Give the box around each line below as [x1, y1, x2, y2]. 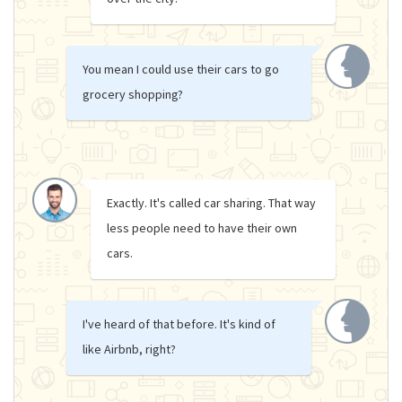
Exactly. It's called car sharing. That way [107, 194, 316, 211]
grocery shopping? [82, 85, 183, 102]
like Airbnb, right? [82, 340, 176, 357]
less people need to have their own [107, 219, 297, 236]
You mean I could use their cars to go [82, 60, 279, 77]
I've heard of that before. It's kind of [82, 315, 275, 332]
